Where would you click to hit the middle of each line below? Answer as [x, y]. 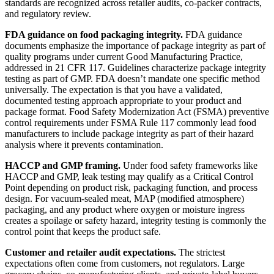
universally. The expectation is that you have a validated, [114, 90]
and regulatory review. [48, 14]
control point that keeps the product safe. [83, 232]
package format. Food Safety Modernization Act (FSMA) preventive [137, 112]
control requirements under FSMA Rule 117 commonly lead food [131, 123]
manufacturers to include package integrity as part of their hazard [129, 134]
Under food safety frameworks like [189, 166]
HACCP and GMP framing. [63, 166]
